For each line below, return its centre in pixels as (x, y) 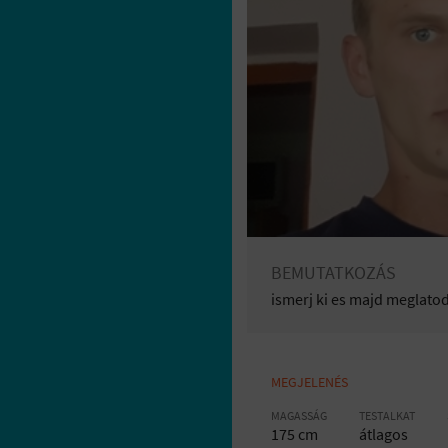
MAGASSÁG (299, 415)
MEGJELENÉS (309, 382)
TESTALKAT (387, 415)
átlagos (383, 434)
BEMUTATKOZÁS (333, 272)
